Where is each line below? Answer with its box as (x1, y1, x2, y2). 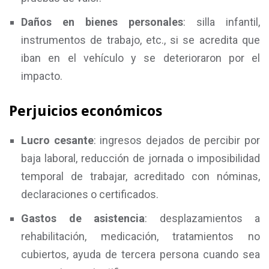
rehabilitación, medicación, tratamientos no (21, 230, 260, 243)
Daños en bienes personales (21, 16, 183, 28)
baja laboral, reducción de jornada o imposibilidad (21, 152, 260, 165)
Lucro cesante (21, 134, 94, 147)
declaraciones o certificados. (21, 188, 159, 201)
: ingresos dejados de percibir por (93, 134, 261, 147)
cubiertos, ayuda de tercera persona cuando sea (21, 248, 260, 261)
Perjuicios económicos (9, 103, 162, 119)
